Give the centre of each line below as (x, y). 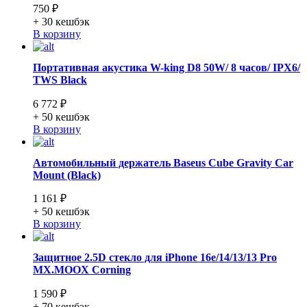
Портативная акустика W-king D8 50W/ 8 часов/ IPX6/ (167, 68)
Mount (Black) (67, 175)
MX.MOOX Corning (82, 270)
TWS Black (60, 80)
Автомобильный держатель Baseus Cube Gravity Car (163, 162)
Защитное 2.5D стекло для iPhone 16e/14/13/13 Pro (155, 258)
